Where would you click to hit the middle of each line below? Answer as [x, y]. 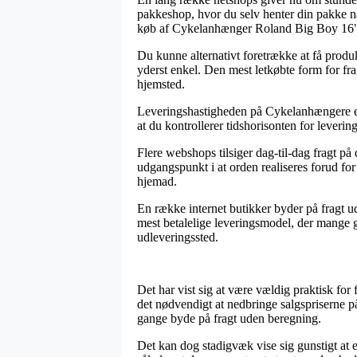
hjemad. [157, 181]
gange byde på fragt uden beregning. [229, 318]
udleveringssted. [178, 237]
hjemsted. [161, 84]
